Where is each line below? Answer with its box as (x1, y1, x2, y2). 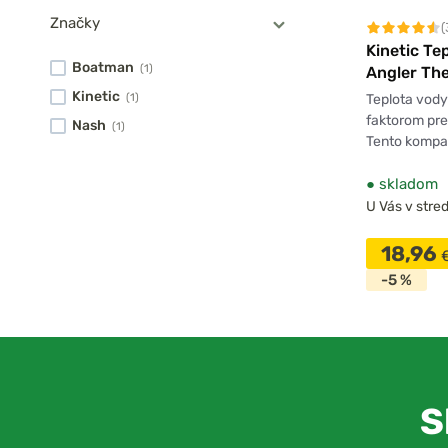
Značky (50, 13, 100, 32)
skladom (375, 174, 438, 193)
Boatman (72, 58, 134, 76)
